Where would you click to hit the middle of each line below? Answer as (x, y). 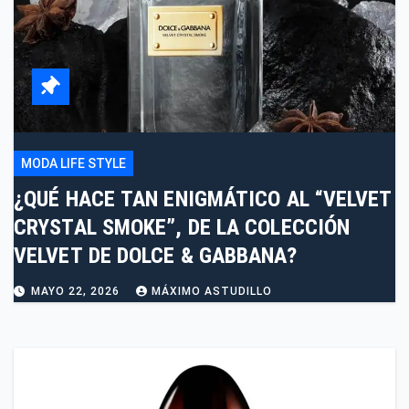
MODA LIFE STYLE (73, 164)
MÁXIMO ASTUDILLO (212, 292)
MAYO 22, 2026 (77, 292)
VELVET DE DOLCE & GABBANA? (155, 256)
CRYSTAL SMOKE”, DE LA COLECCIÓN (182, 228)
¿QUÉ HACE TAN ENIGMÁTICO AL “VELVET (203, 199)
